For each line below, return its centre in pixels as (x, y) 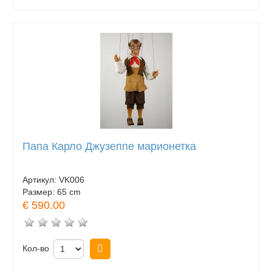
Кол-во (36, 249)
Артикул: (41, 180)
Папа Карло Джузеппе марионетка (109, 146)
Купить (127, 249)
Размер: (40, 192)
